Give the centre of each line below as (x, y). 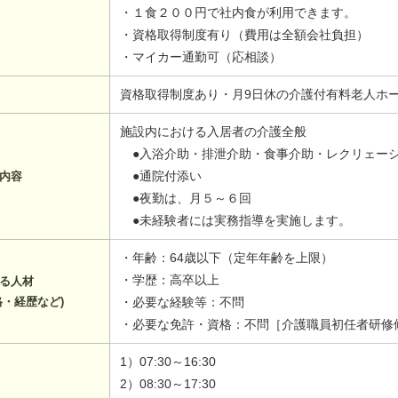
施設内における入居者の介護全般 (214, 132)
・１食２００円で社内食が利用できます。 (239, 13)
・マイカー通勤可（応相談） (201, 57)
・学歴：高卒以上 (170, 280)
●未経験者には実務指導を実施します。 (236, 221)
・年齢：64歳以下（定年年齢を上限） (227, 258)
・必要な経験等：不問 (183, 302)
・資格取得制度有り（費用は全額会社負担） (245, 35)
